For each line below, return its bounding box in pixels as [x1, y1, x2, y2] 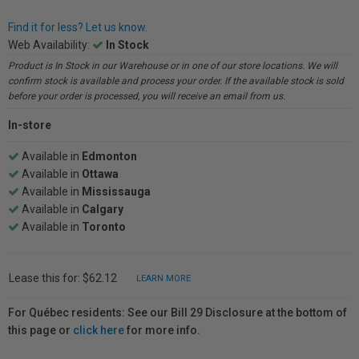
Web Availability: [8, 38, 92, 51]
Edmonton [82, 150, 137, 163]
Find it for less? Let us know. [8, 21, 147, 34]
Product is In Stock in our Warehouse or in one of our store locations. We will [8, 60, 337, 71]
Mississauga [82, 185, 151, 198]
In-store [8, 119, 51, 131]
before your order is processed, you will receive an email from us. [8, 91, 285, 102]
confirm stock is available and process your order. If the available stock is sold [8, 75, 344, 87]
